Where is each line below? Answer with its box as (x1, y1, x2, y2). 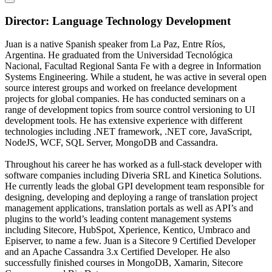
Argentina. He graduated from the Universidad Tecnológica (5, 50, 233, 61)
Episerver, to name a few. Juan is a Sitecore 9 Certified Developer (5, 236, 256, 246)
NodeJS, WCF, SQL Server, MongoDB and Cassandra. (5, 137, 218, 148)
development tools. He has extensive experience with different (5, 115, 242, 126)
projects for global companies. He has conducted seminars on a (5, 93, 245, 104)
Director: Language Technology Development (5, 14, 231, 27)
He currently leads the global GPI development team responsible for (5, 181, 264, 192)
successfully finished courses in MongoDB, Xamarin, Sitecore (5, 257, 243, 268)
